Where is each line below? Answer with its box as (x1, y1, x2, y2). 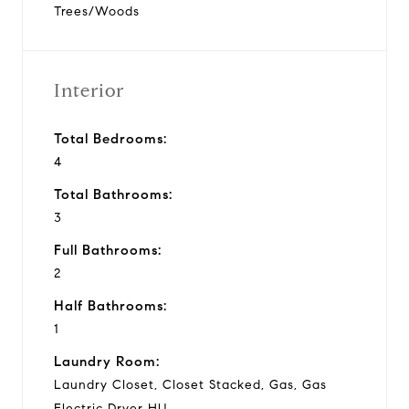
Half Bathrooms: (54, 297, 167, 314)
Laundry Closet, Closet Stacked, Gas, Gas (54, 376, 327, 393)
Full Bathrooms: (54, 241, 162, 258)
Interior (54, 79, 124, 102)
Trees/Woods (54, 3, 140, 19)
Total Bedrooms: (54, 130, 167, 147)
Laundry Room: (54, 352, 160, 370)
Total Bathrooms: (54, 185, 173, 203)
